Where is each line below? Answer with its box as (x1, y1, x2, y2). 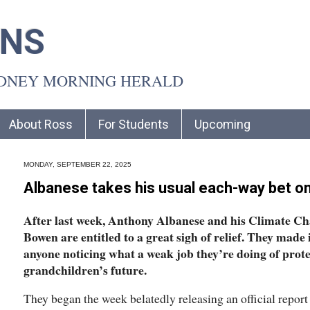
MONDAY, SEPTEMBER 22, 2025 (24, 160, 131, 168)
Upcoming (194, 116, 250, 131)
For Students (98, 116, 169, 131)
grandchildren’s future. (24, 260, 147, 279)
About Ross (9, 116, 73, 131)
